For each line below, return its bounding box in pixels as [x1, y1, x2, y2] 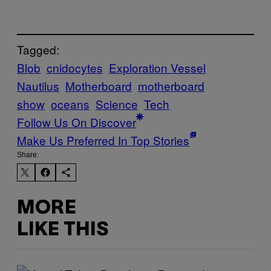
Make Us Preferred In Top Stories [17, 132, 189, 149]
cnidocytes [47, 59, 103, 76]
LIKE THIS [17, 221, 108, 239]
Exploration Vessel [109, 59, 206, 76]
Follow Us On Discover [17, 114, 136, 131]
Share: [17, 151, 39, 160]
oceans [51, 96, 90, 113]
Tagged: [17, 41, 59, 58]
